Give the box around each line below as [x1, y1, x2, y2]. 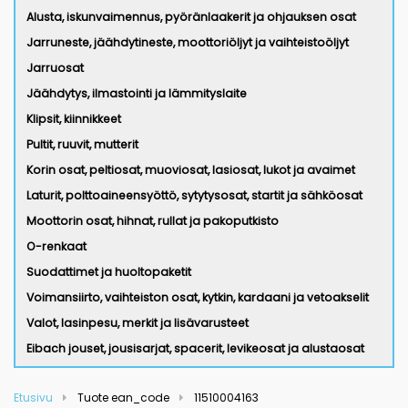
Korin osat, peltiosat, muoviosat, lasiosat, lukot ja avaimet [26, 162, 355, 178]
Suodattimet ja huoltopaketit [26, 264, 191, 280]
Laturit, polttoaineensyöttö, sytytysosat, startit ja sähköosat [26, 188, 362, 203]
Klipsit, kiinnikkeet [26, 111, 121, 127]
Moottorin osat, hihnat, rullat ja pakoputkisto [26, 213, 279, 229]
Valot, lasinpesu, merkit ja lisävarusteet [26, 315, 249, 331]
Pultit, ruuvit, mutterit [26, 137, 138, 152]
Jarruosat [26, 60, 84, 76]
